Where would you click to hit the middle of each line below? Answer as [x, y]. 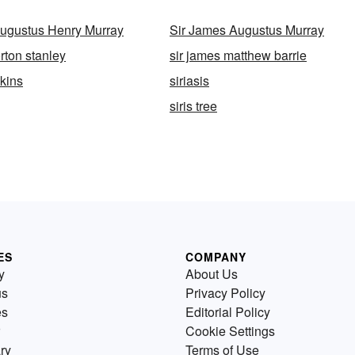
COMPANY [216, 257]
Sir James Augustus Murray [247, 30]
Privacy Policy [225, 293]
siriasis [189, 80]
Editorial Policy [228, 312]
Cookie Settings [230, 331]
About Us [212, 274]
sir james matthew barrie [238, 55]
